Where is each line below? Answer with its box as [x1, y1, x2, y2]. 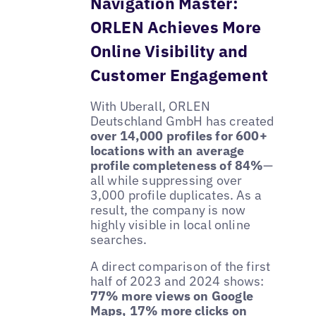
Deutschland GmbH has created [90, 113, 274, 130]
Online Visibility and [90, 40, 248, 62]
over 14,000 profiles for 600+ [90, 128, 267, 145]
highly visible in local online [90, 217, 251, 233]
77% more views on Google [90, 288, 253, 305]
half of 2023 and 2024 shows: [90, 273, 265, 290]
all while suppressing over [90, 172, 243, 189]
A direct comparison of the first [90, 258, 271, 275]
